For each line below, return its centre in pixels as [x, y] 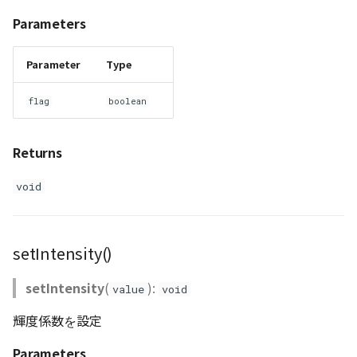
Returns [37, 152]
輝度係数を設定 [57, 320]
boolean [128, 101]
